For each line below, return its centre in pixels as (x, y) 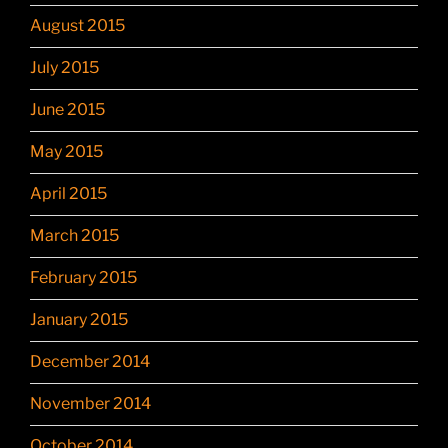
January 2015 (79, 320)
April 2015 (68, 194)
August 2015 (77, 26)
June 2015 (67, 110)
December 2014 (90, 362)
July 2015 (64, 68)
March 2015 (74, 236)
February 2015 (83, 278)
